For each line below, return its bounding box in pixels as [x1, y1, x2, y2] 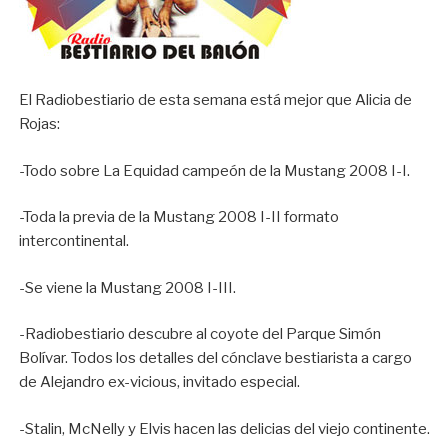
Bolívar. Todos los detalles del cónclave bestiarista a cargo [19, 349, 413, 368]
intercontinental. [19, 232, 130, 251]
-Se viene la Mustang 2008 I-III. [19, 278, 237, 297]
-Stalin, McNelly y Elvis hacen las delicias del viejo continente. [19, 419, 431, 438]
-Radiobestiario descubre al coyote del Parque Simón [19, 325, 382, 344]
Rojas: [19, 115, 61, 134]
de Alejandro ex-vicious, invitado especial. [19, 373, 301, 392]
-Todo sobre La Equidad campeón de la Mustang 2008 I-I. [19, 161, 411, 180]
